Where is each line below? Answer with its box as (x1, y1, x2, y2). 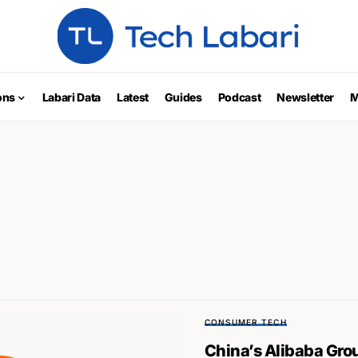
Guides (164, 89, 202, 104)
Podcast (217, 89, 261, 104)
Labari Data (42, 89, 101, 104)
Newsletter (276, 89, 334, 104)
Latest (116, 89, 149, 104)
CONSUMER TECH (204, 317, 287, 327)
